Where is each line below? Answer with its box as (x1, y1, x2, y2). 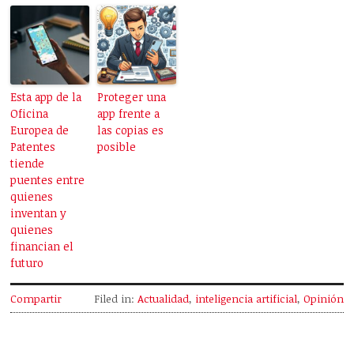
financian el (10, 238, 74, 254)
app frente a (97, 105, 160, 121)
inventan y (10, 205, 67, 220)
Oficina (10, 105, 49, 121)
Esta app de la (10, 88, 82, 104)
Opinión (303, 291, 344, 306)
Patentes (10, 138, 56, 154)
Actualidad (137, 291, 189, 306)
